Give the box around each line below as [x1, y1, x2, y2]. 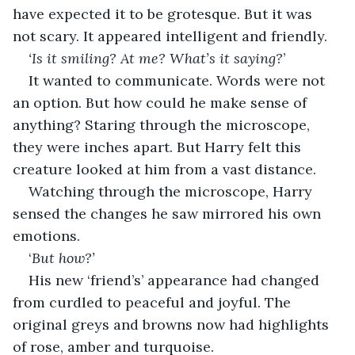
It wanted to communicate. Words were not [29, 71, 329, 90]
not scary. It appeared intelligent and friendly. [13, 26, 331, 45]
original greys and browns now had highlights [13, 315, 333, 334]
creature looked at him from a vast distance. [13, 159, 320, 178]
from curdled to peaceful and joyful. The [13, 292, 295, 311]
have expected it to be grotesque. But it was [13, 4, 316, 23]
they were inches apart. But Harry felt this [13, 137, 305, 156]
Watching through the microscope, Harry [29, 181, 316, 200]
